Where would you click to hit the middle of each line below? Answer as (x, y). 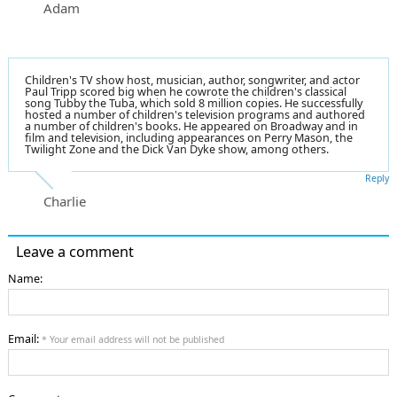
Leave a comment (75, 251)
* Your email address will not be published (133, 340)
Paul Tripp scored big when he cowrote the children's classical (186, 91)
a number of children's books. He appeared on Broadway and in (191, 126)
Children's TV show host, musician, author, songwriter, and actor (192, 80)
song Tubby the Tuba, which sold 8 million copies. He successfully (194, 103)
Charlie (65, 201)
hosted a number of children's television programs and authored (195, 114)
